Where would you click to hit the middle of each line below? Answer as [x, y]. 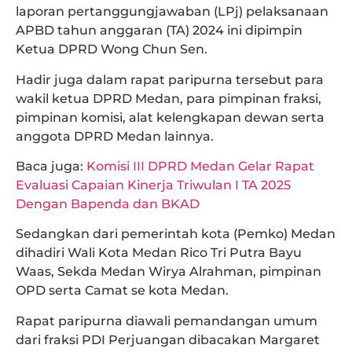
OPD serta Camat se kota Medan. [122, 291]
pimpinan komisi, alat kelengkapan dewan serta [170, 117]
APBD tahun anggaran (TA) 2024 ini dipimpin [159, 31]
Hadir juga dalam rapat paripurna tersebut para [170, 79]
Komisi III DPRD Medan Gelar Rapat [200, 166]
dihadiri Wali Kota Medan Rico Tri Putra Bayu [159, 253]
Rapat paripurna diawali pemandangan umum [167, 321]
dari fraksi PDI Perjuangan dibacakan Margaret [168, 339]
